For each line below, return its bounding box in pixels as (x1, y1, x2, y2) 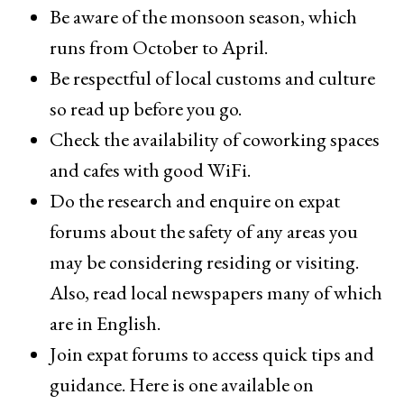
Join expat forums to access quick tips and (50, 341, 374, 368)
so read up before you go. (50, 96, 242, 123)
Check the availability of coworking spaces (50, 126, 380, 153)
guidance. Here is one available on (50, 372, 314, 399)
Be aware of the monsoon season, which (50, 4, 357, 31)
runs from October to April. (50, 34, 268, 61)
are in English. (50, 310, 161, 337)
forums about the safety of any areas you (50, 218, 358, 245)
